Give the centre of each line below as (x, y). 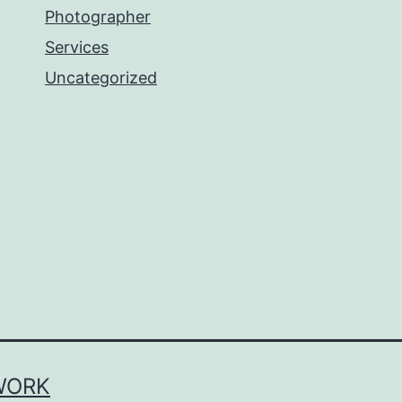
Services (77, 47)
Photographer (98, 17)
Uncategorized (101, 78)
